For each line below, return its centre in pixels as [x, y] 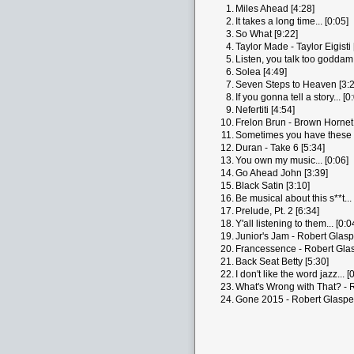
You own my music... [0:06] [292, 160]
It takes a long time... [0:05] [292, 21]
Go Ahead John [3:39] [282, 173]
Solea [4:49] [261, 72]
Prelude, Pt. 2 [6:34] [277, 211]
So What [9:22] [267, 34]
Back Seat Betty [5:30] [282, 262]
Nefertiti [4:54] [265, 110]
